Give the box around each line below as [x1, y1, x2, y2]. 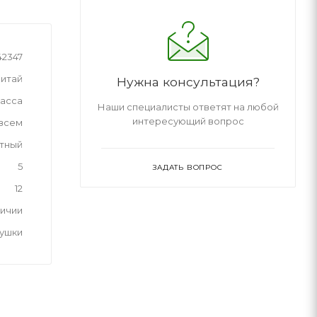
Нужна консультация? [116, 74, 260, 89]
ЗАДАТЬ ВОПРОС [153, 162, 223, 172]
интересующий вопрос [132, 115, 244, 127]
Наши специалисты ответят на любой [97, 100, 279, 113]
